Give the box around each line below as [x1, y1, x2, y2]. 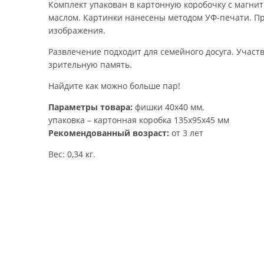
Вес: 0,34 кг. [48, 148, 95, 160]
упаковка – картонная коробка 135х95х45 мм [48, 114, 229, 126]
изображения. [48, 25, 105, 36]
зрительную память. [48, 59, 132, 70]
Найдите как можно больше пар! [48, 80, 180, 91]
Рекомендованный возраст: [48, 127, 169, 138]
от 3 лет [169, 127, 203, 138]
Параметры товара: [48, 101, 133, 113]
